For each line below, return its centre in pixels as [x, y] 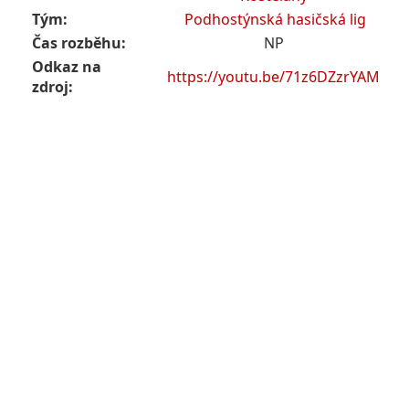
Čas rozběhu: [79, 43]
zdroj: [52, 87]
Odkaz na [67, 67]
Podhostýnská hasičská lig [275, 20]
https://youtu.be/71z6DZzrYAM [273, 77]
